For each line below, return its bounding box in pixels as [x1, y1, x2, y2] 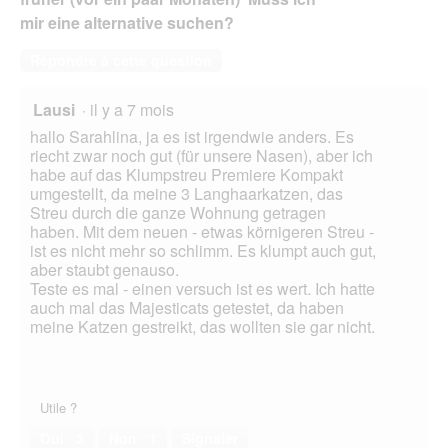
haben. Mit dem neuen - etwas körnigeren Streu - [30, 220, 374, 244]
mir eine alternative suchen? [20, 11, 238, 35]
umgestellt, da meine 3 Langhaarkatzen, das [30, 182, 343, 206]
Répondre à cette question [30, 50, 212, 71]
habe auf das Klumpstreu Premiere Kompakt [30, 163, 343, 187]
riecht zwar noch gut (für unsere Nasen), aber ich [30, 144, 373, 168]
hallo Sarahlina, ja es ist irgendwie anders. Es [30, 125, 354, 149]
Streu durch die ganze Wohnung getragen [30, 201, 326, 225]
